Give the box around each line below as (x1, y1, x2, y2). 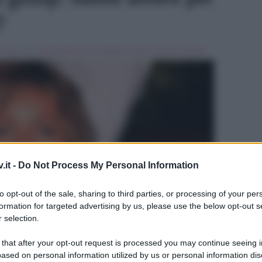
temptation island (95, 47, 149, 55)
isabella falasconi (36, 47, 91, 55)
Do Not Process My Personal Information (18, 160, 199, 170)
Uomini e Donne (153, 47, 205, 55)
